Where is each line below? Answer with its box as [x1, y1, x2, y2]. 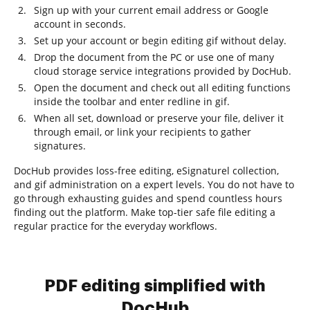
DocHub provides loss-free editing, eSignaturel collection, [14, 164, 279, 177]
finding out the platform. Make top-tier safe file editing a [14, 206, 275, 219]
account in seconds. [34, 17, 126, 30]
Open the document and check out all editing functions [34, 81, 291, 94]
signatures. [34, 139, 86, 152]
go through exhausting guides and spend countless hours [14, 192, 282, 205]
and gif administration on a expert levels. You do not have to [14, 178, 294, 191]
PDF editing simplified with [44, 277, 266, 294]
